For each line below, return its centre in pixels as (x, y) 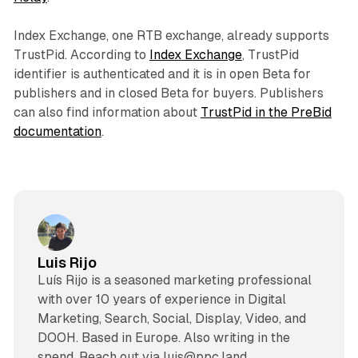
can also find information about (107, 112)
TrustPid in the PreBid (266, 112)
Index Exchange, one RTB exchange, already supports (171, 35)
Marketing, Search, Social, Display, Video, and (171, 318)
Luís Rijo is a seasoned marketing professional (174, 280)
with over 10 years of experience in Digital (161, 299)
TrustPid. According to (81, 54)
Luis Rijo (67, 262)
